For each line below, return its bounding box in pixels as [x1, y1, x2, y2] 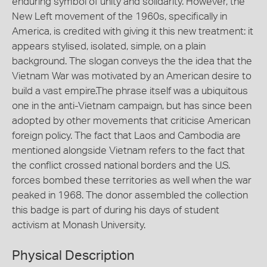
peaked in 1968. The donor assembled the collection [12, 190, 248, 200]
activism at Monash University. [12, 220, 145, 230]
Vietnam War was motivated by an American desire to [12, 71, 252, 81]
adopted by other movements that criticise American [12, 116, 250, 126]
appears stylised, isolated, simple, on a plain [12, 41, 206, 51]
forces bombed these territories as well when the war [12, 175, 252, 185]
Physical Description [12, 249, 135, 262]
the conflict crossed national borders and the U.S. [12, 160, 230, 170]
